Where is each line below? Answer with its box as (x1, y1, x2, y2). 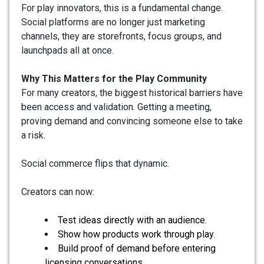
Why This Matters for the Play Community (21, 72, 207, 84)
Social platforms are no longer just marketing (21, 16, 205, 28)
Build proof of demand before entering (58, 242, 216, 254)
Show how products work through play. (58, 228, 215, 240)
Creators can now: (21, 186, 94, 197)
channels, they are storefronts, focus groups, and (21, 30, 222, 42)
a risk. (21, 129, 45, 141)
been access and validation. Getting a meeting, (21, 101, 212, 113)
